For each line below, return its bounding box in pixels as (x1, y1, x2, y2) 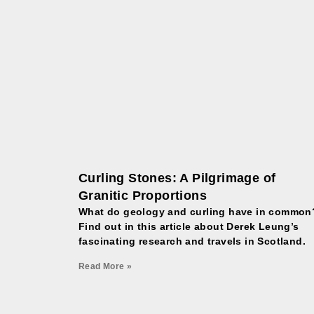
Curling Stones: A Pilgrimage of (78, 171, 276, 186)
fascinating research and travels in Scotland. (78, 235, 306, 247)
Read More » (78, 261, 132, 272)
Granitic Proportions (78, 189, 207, 203)
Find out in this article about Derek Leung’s (78, 221, 299, 233)
